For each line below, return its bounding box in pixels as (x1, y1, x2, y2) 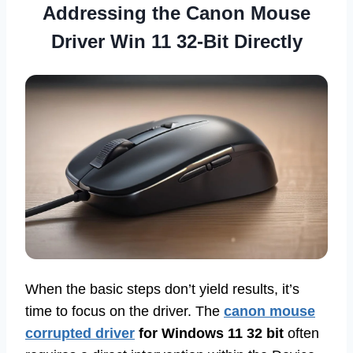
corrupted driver (25, 325, 135, 342)
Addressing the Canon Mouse (43, 2, 310, 24)
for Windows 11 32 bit (135, 325, 284, 342)
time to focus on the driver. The (25, 303, 224, 320)
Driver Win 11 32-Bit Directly (50, 30, 303, 52)
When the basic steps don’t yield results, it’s (25, 281, 299, 298)
